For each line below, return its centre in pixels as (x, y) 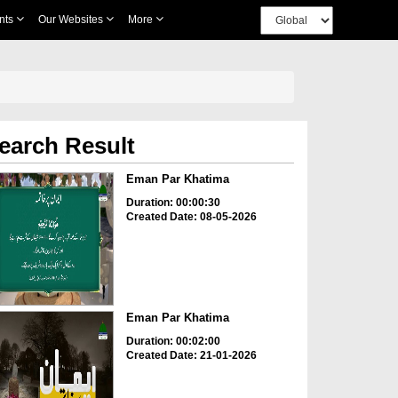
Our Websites (72, 20)
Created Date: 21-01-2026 (191, 356)
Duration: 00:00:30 (173, 203)
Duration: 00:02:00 (173, 342)
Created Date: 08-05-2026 (191, 217)
